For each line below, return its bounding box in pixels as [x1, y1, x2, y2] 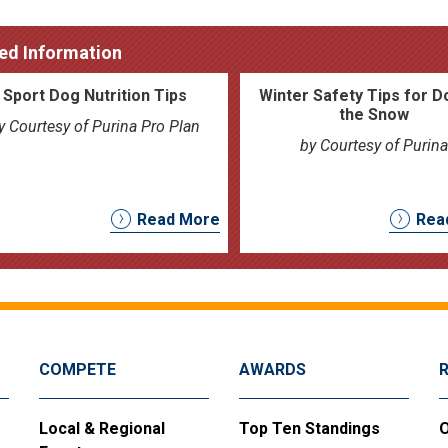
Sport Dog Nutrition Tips [2, 85, 187, 105]
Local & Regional [39, 418, 165, 438]
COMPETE [39, 359, 116, 379]
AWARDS [239, 359, 306, 379]
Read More [136, 209, 220, 229]
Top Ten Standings [239, 418, 380, 438]
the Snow [338, 104, 409, 124]
